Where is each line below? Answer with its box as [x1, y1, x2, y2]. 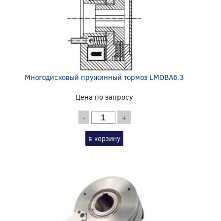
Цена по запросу [75, 91, 134, 102]
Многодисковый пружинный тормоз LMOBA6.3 [25, 72, 184, 82]
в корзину [88, 133, 121, 143]
